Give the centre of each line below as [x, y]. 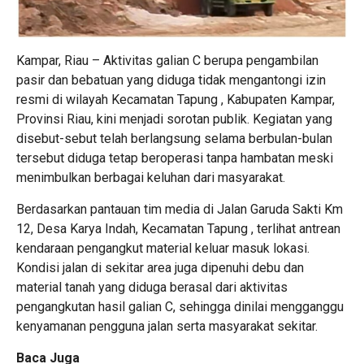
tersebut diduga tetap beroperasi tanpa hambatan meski [175, 158]
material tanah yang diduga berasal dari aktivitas [152, 287]
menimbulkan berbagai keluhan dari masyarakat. [151, 177]
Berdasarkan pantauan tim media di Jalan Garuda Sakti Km [180, 209]
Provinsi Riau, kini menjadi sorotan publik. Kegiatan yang [174, 119]
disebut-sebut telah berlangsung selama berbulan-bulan [174, 138]
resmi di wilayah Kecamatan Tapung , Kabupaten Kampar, [175, 99]
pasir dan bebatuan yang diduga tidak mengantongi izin [171, 80]
